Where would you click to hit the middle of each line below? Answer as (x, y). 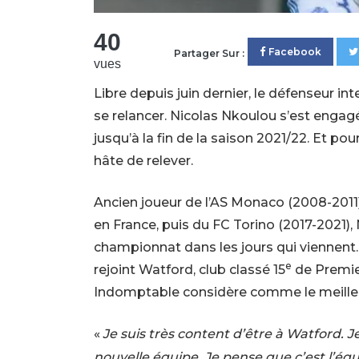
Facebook (295, 51)
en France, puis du (153, 224)
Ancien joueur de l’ (152, 202)
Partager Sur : (209, 53)
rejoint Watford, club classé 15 (190, 269)
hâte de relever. (143, 160)
